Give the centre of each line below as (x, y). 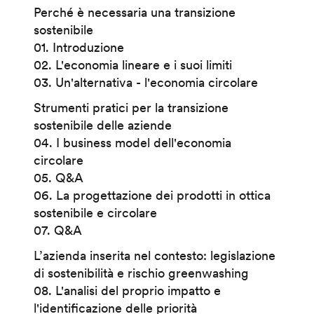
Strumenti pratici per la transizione (131, 107)
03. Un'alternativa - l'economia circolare (145, 82)
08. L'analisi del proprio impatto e (127, 290)
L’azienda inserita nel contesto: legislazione (154, 255)
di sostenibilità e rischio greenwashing (141, 273)
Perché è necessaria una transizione (134, 12)
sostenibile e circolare (97, 212)
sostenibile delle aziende (102, 125)
